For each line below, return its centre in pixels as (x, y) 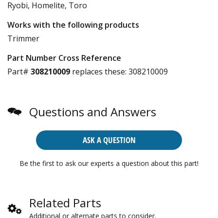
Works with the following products (73, 25)
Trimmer (23, 38)
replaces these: (98, 71)
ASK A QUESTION (109, 140)
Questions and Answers (93, 111)
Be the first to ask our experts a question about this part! (109, 163)
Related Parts (65, 202)
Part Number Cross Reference (64, 58)
